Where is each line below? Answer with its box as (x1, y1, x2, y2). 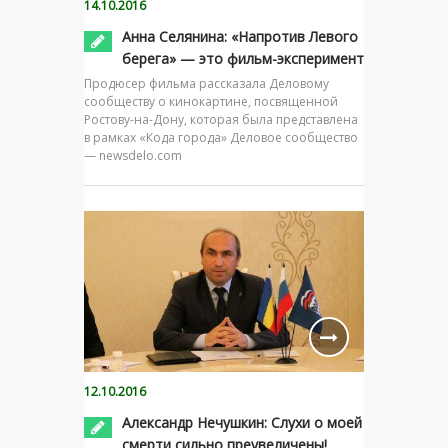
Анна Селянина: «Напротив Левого (122, 26, 358, 46)
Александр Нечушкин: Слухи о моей (122, 412, 362, 432)
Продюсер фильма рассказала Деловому (84, 74, 329, 92)
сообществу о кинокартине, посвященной (84, 92, 338, 110)
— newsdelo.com (84, 146, 182, 164)
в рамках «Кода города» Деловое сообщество (84, 128, 358, 146)
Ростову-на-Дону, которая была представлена (84, 110, 358, 128)
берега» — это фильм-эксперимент (122, 48, 364, 68)
